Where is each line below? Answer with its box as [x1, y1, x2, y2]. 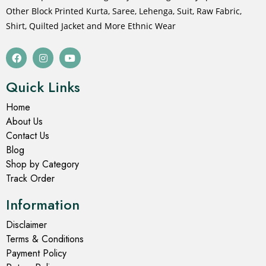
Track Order [6, 172, 55, 186]
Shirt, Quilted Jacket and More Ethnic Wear [6, 20, 176, 32]
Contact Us [6, 129, 49, 143]
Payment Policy [6, 246, 66, 261]
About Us [6, 115, 43, 129]
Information [6, 194, 80, 216]
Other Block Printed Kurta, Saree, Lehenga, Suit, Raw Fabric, [6, 5, 242, 17]
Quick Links [6, 77, 80, 98]
